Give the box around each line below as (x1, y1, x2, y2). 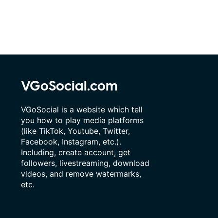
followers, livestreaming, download (20, 158, 149, 168)
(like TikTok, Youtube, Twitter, (20, 126, 130, 136)
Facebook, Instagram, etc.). (20, 137, 121, 147)
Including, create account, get (20, 147, 130, 158)
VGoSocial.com (20, 77, 118, 96)
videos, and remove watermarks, (20, 169, 141, 179)
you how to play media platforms (20, 115, 144, 126)
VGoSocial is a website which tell (20, 105, 143, 115)
